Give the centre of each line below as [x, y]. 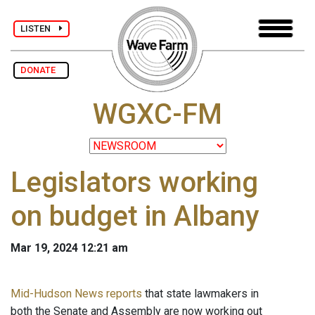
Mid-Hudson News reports [76, 294]
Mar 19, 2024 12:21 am [69, 248]
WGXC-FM [157, 115]
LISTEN [40, 28]
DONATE [41, 70]
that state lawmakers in [200, 294]
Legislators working [134, 183]
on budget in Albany [135, 217]
